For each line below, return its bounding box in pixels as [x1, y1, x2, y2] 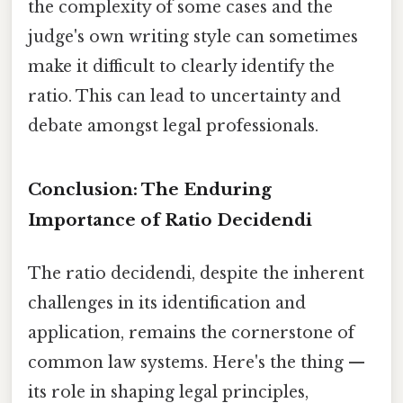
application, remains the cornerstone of [28, 323, 354, 344]
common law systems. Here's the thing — [28, 353, 365, 373]
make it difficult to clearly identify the [28, 57, 335, 77]
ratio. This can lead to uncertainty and [28, 86, 341, 107]
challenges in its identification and [28, 293, 306, 314]
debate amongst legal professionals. [28, 116, 318, 137]
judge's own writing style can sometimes [28, 27, 358, 48]
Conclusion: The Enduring [28, 178, 272, 200]
